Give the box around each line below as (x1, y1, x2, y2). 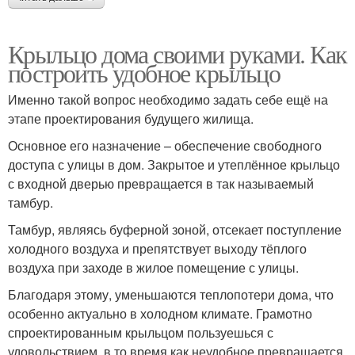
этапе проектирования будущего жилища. (8, 109, 254, 128)
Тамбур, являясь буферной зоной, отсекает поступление (8, 220, 342, 239)
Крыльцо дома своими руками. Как (8, 36, 347, 71)
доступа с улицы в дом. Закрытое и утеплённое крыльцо (8, 155, 340, 174)
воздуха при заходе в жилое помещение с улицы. (8, 258, 299, 277)
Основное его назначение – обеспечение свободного (8, 136, 322, 155)
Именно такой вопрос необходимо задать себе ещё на (8, 90, 328, 109)
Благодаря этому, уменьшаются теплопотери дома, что (8, 285, 334, 303)
